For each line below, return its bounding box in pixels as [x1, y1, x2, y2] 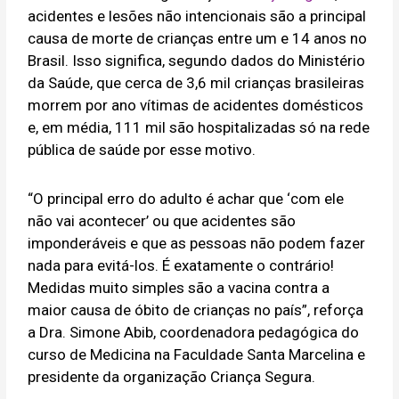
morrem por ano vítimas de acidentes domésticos [28, 96, 364, 115]
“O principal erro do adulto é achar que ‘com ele [28, 190, 345, 208]
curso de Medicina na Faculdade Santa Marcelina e [28, 346, 366, 364]
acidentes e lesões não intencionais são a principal [28, 7, 367, 26]
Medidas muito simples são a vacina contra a [28, 279, 330, 297]
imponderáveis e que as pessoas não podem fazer [28, 234, 366, 253]
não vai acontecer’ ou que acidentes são [28, 212, 297, 231]
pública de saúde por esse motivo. [28, 141, 256, 159]
